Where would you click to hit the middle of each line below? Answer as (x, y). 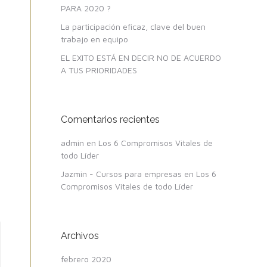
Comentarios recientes (110, 119)
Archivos (80, 236)
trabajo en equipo (94, 39)
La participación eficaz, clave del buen (133, 27)
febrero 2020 (86, 259)
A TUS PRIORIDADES (99, 70)
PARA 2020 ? (86, 8)
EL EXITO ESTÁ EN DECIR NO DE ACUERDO (141, 58)
